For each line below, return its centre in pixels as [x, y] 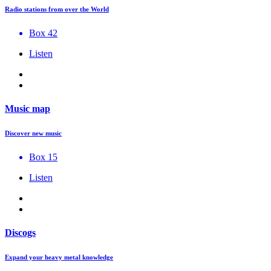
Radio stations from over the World [57, 9]
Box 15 [43, 157]
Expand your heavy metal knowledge [59, 257]
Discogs [20, 233]
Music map [28, 109]
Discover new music [33, 133]
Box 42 [43, 33]
